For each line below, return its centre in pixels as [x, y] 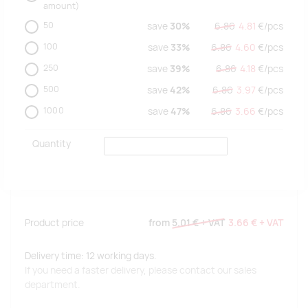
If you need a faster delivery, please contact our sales [141, 271]
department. [53, 285]
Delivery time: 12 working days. [91, 256]
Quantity [51, 144]
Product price [54, 223]
